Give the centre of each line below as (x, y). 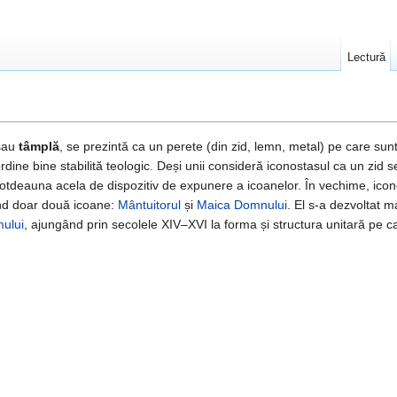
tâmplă (39, 147)
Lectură (366, 57)
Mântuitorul (149, 205)
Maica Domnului (242, 205)
